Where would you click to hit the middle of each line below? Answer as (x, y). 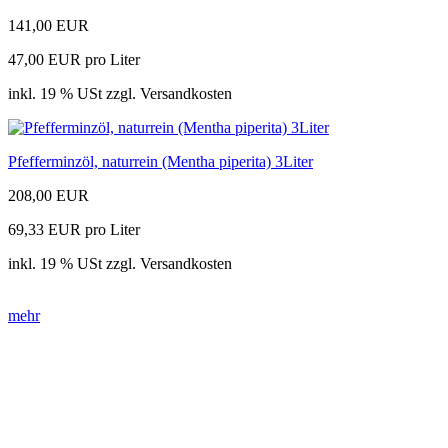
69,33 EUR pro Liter (74, 230)
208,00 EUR (48, 196)
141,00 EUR (48, 26)
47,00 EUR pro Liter (74, 60)
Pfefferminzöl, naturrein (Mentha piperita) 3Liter (160, 162)
